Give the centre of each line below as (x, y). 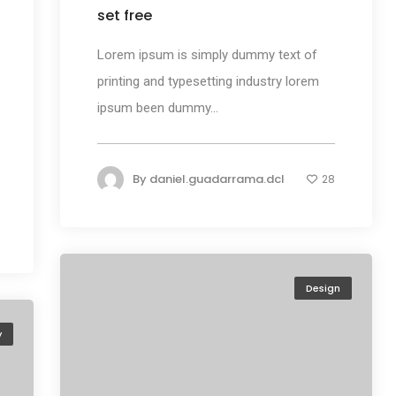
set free (124, 16)
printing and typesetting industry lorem (208, 82)
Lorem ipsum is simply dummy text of (207, 55)
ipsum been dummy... (157, 108)
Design (323, 288)
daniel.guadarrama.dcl (217, 179)
